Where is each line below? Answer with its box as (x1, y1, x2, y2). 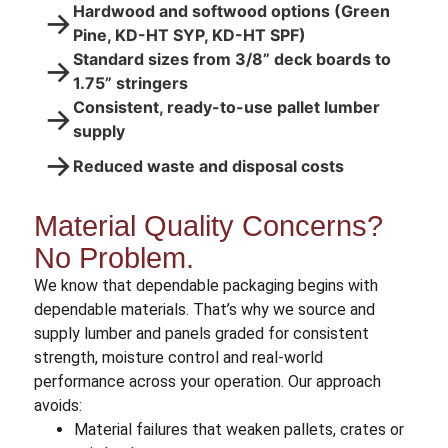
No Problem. (33, 241, 194, 274)
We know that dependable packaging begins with (33, 275, 378, 295)
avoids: (33, 395, 82, 415)
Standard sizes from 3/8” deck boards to (72, 49, 391, 70)
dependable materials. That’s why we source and (33, 299, 375, 319)
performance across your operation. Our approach (33, 371, 381, 391)
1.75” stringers (72, 73, 188, 94)
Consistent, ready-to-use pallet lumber (72, 97, 380, 118)
